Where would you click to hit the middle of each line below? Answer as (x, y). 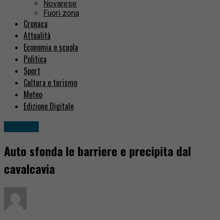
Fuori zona (61, 13)
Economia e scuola (51, 47)
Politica (35, 59)
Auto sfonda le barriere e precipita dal (97, 151)
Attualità (37, 36)
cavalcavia (29, 169)
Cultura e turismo (50, 83)
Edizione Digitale (49, 106)
